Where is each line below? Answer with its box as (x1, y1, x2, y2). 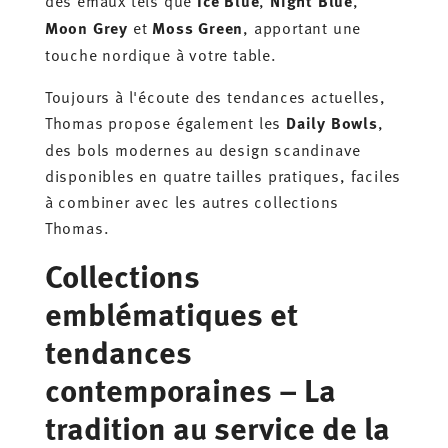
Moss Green (152, 15, 244, 39)
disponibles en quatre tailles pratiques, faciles (44, 163, 402, 186)
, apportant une (243, 15, 362, 38)
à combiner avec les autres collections (44, 189, 340, 212)
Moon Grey (44, 15, 128, 39)
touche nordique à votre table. (44, 42, 277, 65)
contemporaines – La (44, 365, 336, 412)
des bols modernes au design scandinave (44, 137, 362, 160)
